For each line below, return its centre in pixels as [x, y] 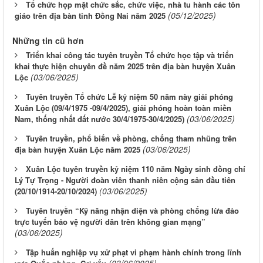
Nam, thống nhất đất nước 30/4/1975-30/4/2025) [100, 119]
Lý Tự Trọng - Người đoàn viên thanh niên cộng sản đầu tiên [125, 180]
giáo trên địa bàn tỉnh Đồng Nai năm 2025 [90, 16]
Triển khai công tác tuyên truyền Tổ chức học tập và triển [130, 55]
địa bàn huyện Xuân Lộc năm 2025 [77, 150]
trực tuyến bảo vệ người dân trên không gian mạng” [110, 222]
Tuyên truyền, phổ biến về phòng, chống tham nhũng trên [131, 139]
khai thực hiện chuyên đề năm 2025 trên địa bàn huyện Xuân [125, 66]
